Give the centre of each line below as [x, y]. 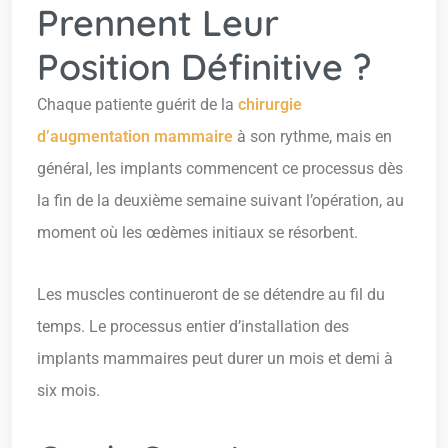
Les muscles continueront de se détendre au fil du [211, 295]
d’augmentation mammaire [135, 137]
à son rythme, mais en [312, 137]
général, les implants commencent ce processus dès [220, 169]
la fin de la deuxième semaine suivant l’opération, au [220, 201]
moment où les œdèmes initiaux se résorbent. [197, 233]
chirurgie [270, 105]
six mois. [68, 391]
